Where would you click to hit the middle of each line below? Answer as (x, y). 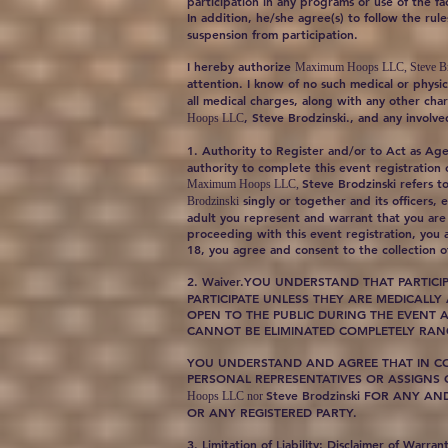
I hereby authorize (241, 66)
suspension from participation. (272, 34)
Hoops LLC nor (226, 396)
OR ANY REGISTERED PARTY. (272, 412)
